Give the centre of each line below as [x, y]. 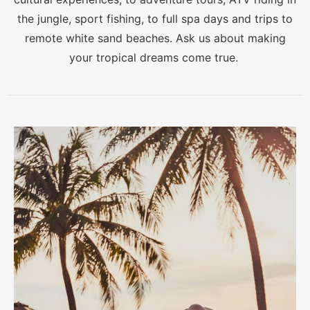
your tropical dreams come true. [155, 58]
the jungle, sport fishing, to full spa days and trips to [155, 19]
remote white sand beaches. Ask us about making [155, 38]
